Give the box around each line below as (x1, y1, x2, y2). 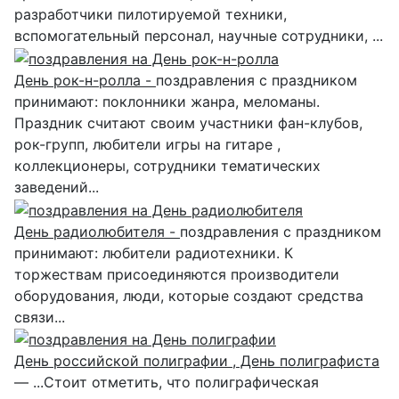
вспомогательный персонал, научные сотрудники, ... (14, 27, 383, 45)
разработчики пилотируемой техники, (14, 5, 287, 24)
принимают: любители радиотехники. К (14, 243, 293, 262)
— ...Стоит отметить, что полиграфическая (14, 373, 319, 392)
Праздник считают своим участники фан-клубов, (14, 113, 362, 132)
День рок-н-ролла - (14, 70, 156, 89)
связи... (14, 307, 65, 326)
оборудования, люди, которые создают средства (14, 286, 363, 305)
